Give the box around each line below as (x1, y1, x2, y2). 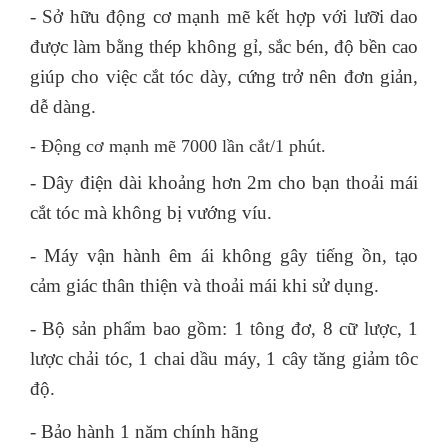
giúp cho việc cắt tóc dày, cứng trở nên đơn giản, (30, 66, 418, 87)
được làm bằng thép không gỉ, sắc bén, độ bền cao (30, 36, 418, 57)
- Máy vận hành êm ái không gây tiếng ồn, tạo (30, 245, 418, 266)
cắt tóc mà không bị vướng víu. (30, 202, 272, 223)
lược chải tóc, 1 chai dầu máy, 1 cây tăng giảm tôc (30, 348, 418, 369)
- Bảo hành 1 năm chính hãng (30, 421, 259, 442)
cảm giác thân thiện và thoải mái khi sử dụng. (30, 275, 379, 296)
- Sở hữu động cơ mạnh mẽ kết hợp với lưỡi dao (30, 6, 418, 27)
